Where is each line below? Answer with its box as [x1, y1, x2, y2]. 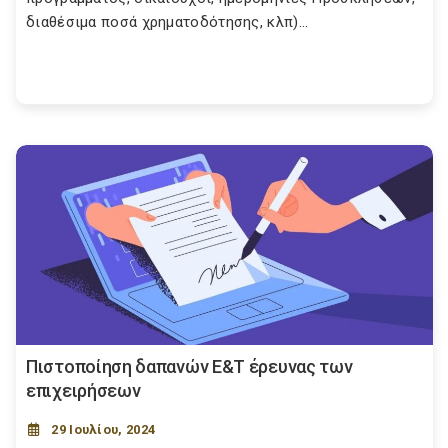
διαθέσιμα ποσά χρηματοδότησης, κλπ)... [26, 13, 309, 31]
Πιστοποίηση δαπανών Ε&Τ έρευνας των [26, 356, 353, 377]
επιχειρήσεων [26, 380, 141, 401]
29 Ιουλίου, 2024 [51, 422, 156, 437]
